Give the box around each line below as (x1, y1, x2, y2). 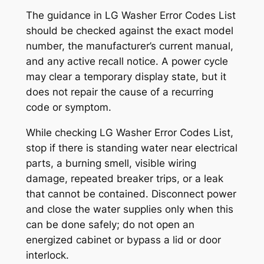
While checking (25, 127, 100, 139)
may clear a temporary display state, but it (25, 71, 226, 83)
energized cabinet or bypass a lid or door (25, 234, 221, 246)
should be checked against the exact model (25, 25, 233, 37)
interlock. (25, 249, 69, 262)
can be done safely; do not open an (25, 219, 194, 231)
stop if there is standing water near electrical (25, 142, 237, 154)
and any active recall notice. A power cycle (25, 55, 228, 68)
